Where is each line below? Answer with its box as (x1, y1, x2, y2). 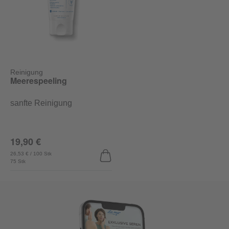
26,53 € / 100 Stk (10, 151, 52, 157)
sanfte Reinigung (10, 99, 72, 108)
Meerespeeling (10, 75, 67, 87)
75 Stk (10, 158, 26, 165)
